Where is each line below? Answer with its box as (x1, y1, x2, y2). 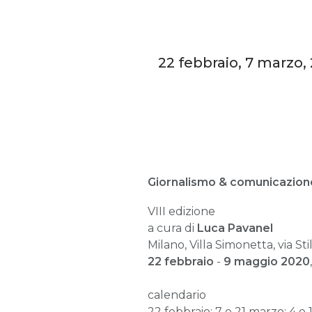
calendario (148, 288, 206, 302)
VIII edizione (148, 204, 215, 218)
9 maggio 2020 (224, 254, 310, 268)
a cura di (148, 221, 197, 235)
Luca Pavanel (197, 221, 273, 235)
